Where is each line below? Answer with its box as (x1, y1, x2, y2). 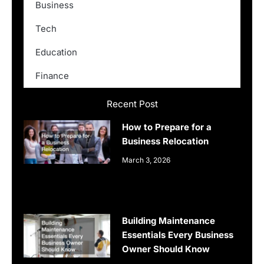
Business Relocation (122, 136, 209, 147)
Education (35, 47, 77, 58)
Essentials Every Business (122, 229, 234, 241)
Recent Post (106, 98, 158, 110)
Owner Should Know (122, 243, 210, 255)
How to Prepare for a (122, 121, 212, 133)
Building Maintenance (122, 215, 216, 227)
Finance (35, 70, 69, 82)
